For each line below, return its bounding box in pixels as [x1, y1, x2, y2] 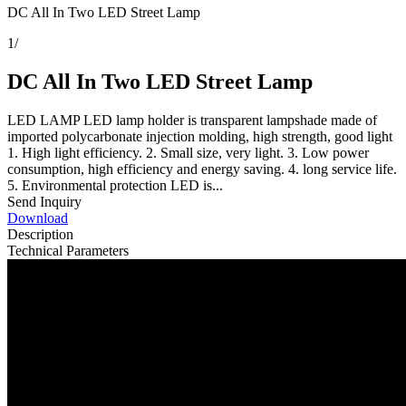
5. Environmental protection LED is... [7, 177, 223, 193]
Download [7, 209, 68, 226]
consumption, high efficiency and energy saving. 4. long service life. [7, 160, 397, 177]
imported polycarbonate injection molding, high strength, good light [7, 128, 392, 144]
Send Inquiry [7, 193, 82, 209]
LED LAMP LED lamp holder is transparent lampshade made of [7, 111, 377, 128]
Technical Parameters [7, 242, 129, 258]
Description [7, 226, 73, 242]
